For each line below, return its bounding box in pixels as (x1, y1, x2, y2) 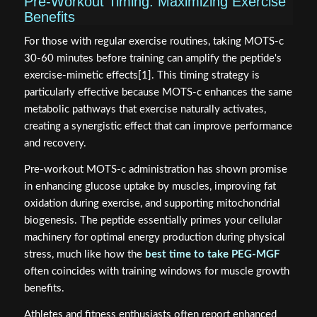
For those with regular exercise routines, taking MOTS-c (23, 36, 284, 47)
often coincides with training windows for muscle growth (23, 266, 289, 277)
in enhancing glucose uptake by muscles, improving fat (23, 181, 276, 192)
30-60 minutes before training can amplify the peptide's (23, 53, 282, 64)
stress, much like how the (23, 249, 145, 260)
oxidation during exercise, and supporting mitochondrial (23, 198, 280, 209)
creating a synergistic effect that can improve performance (23, 121, 292, 132)
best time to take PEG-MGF (144, 249, 279, 260)
